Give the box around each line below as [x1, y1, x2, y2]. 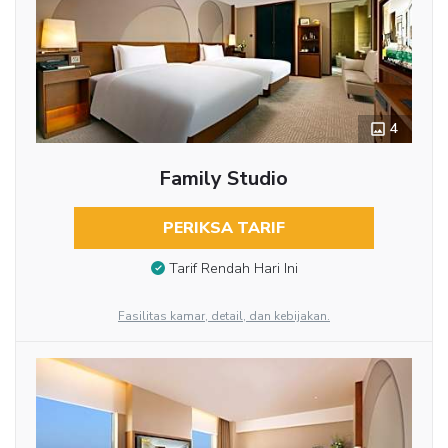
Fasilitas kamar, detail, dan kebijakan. [118, 307, 330, 324]
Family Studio [159, 164, 289, 192]
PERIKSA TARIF [162, 216, 285, 239]
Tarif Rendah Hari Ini [168, 259, 298, 279]
